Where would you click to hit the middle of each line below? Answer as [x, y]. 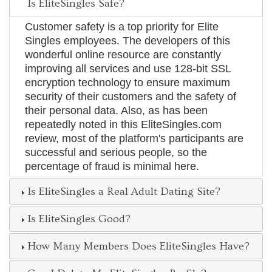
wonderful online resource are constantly [123, 54]
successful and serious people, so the [116, 152]
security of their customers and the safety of [131, 96]
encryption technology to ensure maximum [128, 82]
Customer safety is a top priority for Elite [122, 26]
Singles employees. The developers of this [128, 40]
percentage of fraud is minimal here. [112, 166]
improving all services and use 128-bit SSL [128, 68]
